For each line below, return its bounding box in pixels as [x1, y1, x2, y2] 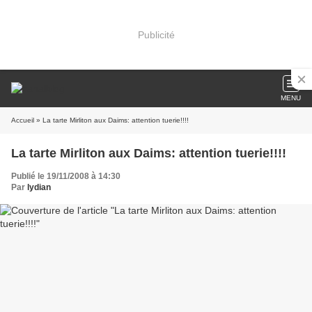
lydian [27, 182, 51, 192]
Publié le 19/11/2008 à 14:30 [11, 171, 120, 181]
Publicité [137, 29, 175, 40]
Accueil [11, 116, 34, 124]
